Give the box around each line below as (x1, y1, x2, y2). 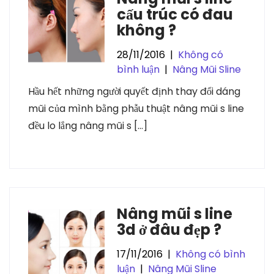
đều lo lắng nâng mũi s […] (28, 119, 147, 133)
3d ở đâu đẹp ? (116, 220, 221, 240)
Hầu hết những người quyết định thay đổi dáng (28, 84, 240, 98)
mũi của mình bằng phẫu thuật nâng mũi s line (28, 102, 244, 116)
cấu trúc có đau (116, 4, 233, 24)
